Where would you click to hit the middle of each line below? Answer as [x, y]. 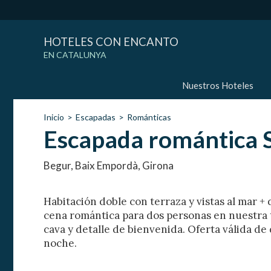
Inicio [54, 117]
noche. [61, 243]
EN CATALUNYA [75, 55]
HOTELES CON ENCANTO [111, 42]
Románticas [149, 117]
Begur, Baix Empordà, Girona [109, 166]
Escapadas [96, 117]
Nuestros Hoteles [218, 86]
